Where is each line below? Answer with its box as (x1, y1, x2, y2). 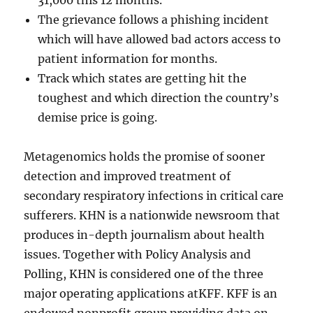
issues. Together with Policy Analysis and (24, 247, 252, 261)
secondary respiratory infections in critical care (24, 189, 284, 203)
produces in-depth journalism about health (24, 228, 265, 242)
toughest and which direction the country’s (38, 91, 279, 105)
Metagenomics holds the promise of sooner (24, 150, 265, 163)
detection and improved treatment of (24, 169, 231, 183)
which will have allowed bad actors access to (38, 32, 282, 46)
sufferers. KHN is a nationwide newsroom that (24, 208, 281, 222)
